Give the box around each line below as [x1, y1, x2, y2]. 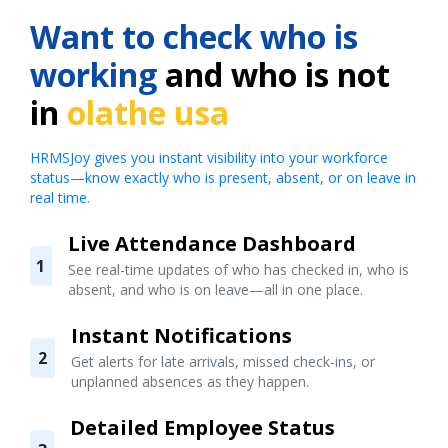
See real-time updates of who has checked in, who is [67, 259, 409, 279]
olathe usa [67, 90, 229, 134]
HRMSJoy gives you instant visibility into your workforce [30, 147, 388, 167]
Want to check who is [30, 14, 358, 58]
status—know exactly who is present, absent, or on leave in [30, 167, 416, 187]
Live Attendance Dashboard [67, 229, 356, 257]
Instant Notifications [71, 321, 293, 349]
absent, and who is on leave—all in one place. [67, 279, 363, 299]
